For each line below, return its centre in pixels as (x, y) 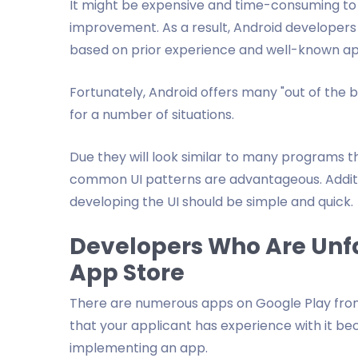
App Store (127, 273)
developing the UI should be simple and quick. (211, 202)
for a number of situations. (152, 115)
